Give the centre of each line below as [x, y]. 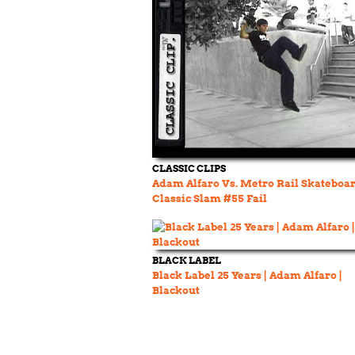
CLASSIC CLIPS [189, 168]
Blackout [176, 290]
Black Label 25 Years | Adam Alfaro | [247, 275]
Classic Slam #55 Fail [210, 198]
